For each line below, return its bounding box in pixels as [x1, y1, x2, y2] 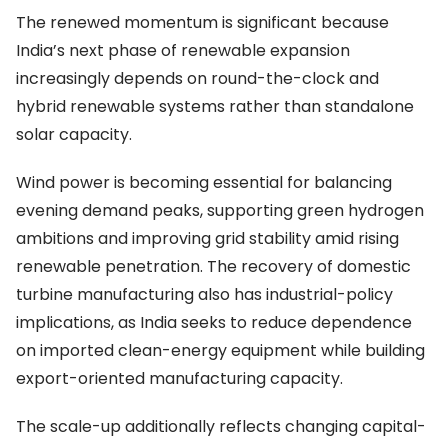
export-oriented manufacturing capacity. [16, 367, 343, 391]
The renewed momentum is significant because [16, 11, 389, 35]
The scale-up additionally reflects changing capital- [16, 415, 426, 439]
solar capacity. [16, 123, 132, 147]
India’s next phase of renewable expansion [16, 39, 350, 63]
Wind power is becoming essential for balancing [16, 171, 392, 195]
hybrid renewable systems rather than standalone [16, 95, 414, 119]
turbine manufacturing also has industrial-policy [16, 283, 393, 307]
